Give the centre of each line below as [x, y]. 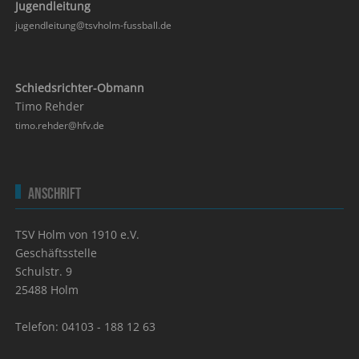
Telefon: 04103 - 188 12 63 [86, 327]
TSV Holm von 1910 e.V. [78, 235]
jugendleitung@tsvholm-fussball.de [94, 26]
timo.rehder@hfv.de [60, 126]
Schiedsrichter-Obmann [80, 88]
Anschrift [55, 194]
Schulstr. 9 [44, 272]
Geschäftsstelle [56, 253]
